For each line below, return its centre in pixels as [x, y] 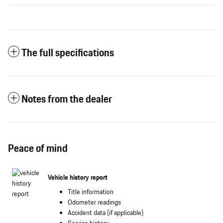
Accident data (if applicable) [106, 213]
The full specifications [68, 53]
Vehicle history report [78, 177]
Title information [91, 192]
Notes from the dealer [67, 100]
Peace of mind [38, 149]
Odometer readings [94, 203]
